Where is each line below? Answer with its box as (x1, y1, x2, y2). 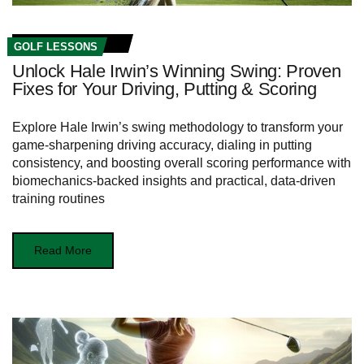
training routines (12, 191, 105, 206)
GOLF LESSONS (14, 40, 97, 53)
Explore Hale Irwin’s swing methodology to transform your (12, 119, 343, 134)
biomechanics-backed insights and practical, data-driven (12, 173, 336, 188)
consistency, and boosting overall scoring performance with (12, 155, 351, 170)
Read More (34, 243, 92, 257)
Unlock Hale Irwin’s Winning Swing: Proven (12, 60, 341, 81)
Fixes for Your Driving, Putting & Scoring (12, 78, 317, 99)
